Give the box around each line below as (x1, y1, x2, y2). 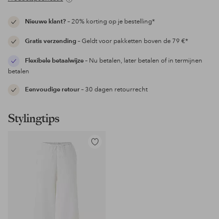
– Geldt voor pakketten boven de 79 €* (78, 37, 188, 45)
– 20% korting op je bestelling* (66, 18, 155, 26)
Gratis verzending (25, 37, 78, 45)
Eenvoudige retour (25, 86, 80, 94)
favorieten (88, 160, 116, 169)
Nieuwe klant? (25, 18, 66, 26)
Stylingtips (8, 111, 59, 126)
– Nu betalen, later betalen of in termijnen (84, 57, 202, 65)
